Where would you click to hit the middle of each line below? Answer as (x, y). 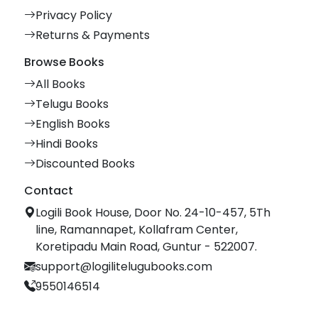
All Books (60, 84)
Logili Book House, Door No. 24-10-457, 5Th (153, 213)
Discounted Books (85, 164)
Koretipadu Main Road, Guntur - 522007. (146, 247)
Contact (49, 191)
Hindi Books (67, 144)
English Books (73, 124)
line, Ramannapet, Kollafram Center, (137, 230)
